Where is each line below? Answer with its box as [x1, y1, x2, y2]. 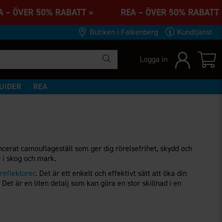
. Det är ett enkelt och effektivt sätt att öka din [35, 168, 187, 178]
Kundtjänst [176, 27, 212, 37]
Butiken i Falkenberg [89, 27, 158, 37]
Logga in [139, 54, 167, 64]
